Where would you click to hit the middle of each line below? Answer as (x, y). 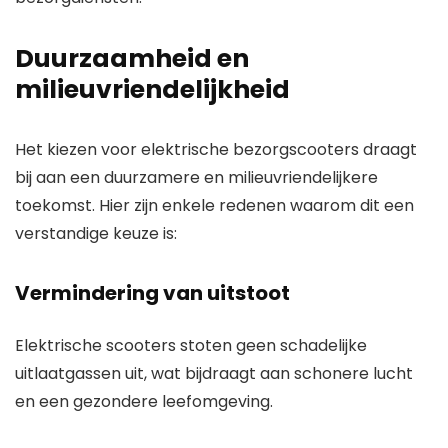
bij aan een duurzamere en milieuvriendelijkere (196, 178)
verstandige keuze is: (96, 234)
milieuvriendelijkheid (152, 90)
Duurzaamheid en (132, 59)
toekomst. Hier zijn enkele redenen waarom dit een (214, 206)
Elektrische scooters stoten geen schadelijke (191, 346)
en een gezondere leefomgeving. (144, 402)
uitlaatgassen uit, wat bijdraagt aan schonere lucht (214, 374)
